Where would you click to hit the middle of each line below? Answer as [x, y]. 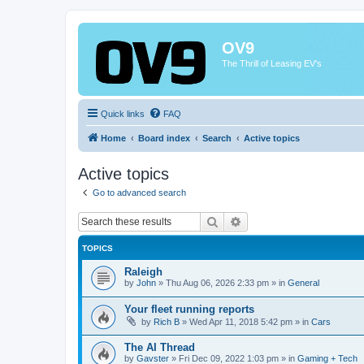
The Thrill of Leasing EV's [272, 63]
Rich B [167, 322]
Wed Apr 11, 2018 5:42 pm [241, 322]
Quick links [123, 114]
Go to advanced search [139, 193]
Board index [164, 138]
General [303, 282]
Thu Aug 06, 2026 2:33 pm [217, 282]
